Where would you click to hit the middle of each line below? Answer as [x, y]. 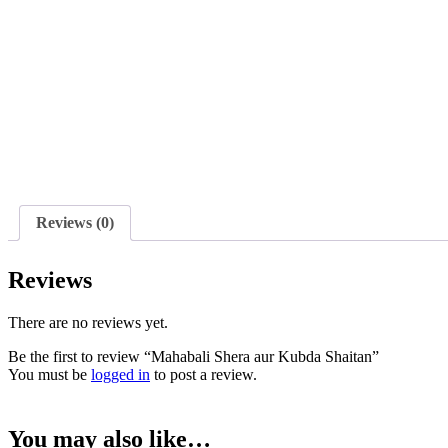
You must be [49, 375]
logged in [120, 375]
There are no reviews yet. [88, 323]
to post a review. [203, 375]
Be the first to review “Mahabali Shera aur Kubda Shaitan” [193, 357]
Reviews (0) [75, 223]
